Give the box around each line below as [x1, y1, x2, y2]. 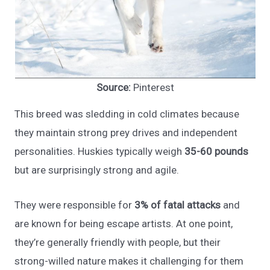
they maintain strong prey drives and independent [14, 126, 238, 139]
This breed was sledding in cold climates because [14, 107, 240, 120]
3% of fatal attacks [134, 199, 221, 212]
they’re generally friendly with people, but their [14, 236, 221, 249]
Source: [96, 81, 131, 94]
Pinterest [130, 81, 174, 94]
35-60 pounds [184, 145, 249, 157]
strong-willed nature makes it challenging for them [14, 255, 244, 268]
